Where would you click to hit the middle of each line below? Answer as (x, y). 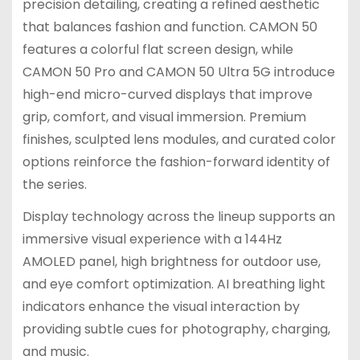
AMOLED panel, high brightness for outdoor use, (171, 262)
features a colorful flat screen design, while (157, 49)
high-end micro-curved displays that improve (167, 94)
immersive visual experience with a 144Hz (152, 239)
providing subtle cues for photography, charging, (176, 329)
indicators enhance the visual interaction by (161, 307)
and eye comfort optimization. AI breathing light (174, 284)
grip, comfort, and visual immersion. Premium (164, 117)
